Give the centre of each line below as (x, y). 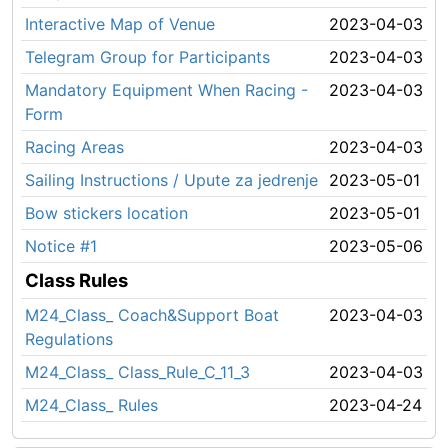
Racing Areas (74, 147)
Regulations (69, 339)
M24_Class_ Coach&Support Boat (152, 315)
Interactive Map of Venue (120, 24)
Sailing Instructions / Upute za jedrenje (171, 180)
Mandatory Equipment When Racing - (166, 90)
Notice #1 (61, 246)
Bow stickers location (106, 213)
